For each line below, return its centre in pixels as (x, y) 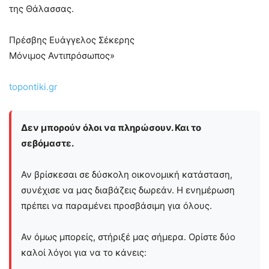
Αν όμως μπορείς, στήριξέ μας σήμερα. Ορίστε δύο (128, 237)
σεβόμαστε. (47, 144)
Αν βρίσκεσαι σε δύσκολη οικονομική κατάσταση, (127, 175)
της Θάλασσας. (41, 9)
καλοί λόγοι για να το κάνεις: (84, 253)
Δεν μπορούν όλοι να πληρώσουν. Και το (111, 128)
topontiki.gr (33, 87)
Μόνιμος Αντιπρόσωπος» (62, 56)
